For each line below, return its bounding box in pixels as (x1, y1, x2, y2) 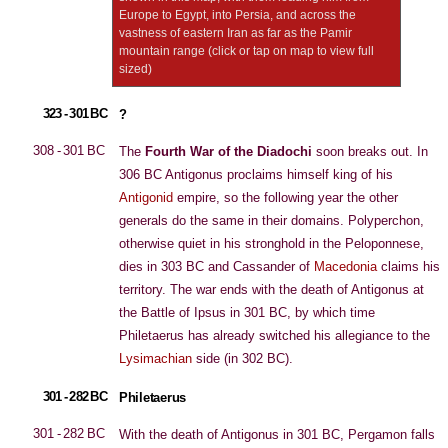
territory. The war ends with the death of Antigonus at (119, 282, 424, 297)
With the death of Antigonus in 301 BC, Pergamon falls (119, 427, 435, 442)
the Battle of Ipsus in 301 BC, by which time (119, 305, 375, 320)
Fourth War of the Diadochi (145, 144, 312, 159)
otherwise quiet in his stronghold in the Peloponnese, (119, 236, 424, 251)
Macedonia (314, 259, 377, 274)
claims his (377, 259, 440, 274)
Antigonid (119, 190, 173, 205)
